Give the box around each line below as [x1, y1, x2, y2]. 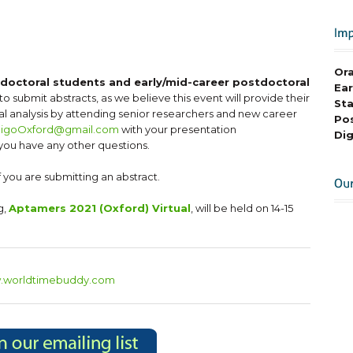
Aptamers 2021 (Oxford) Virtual [9, 202, 191, 214]
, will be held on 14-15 [191, 202, 293, 214]
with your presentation [119, 123, 236, 136]
